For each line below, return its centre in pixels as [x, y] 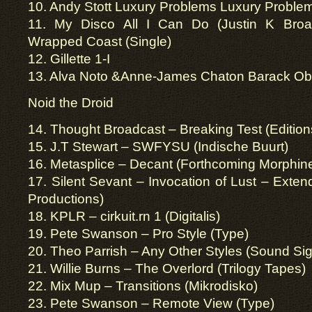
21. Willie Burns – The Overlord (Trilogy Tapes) [167, 268]
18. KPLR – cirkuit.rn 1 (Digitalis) [124, 216]
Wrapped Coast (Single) [100, 41]
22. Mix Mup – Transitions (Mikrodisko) [143, 286]
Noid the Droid [71, 103]
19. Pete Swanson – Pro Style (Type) [138, 234]
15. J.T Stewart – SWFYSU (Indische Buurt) [158, 147]
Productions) [66, 199]
